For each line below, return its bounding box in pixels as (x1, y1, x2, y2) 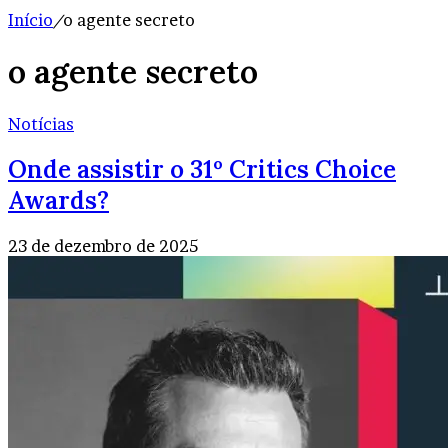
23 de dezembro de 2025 (8, 235, 198, 256)
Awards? (8, 184, 109, 216)
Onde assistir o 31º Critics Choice (8, 153, 396, 185)
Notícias (8, 113, 74, 134)
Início (8, 10, 53, 30)
